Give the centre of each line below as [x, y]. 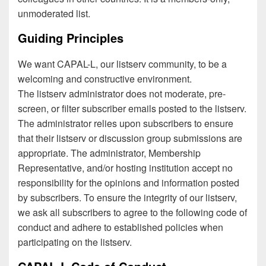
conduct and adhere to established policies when [121, 227]
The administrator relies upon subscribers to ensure [126, 123]
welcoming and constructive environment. [105, 78]
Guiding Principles [71, 38]
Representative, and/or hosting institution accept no [125, 167]
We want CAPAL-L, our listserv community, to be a [122, 64]
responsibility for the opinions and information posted [129, 182]
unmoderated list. [54, 14]
